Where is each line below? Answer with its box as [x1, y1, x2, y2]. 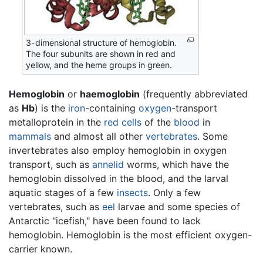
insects [117, 186, 148, 198]
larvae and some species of [115, 200, 240, 213]
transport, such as [9, 158, 92, 170]
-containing [85, 102, 139, 114]
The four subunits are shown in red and [26, 49, 176, 59]
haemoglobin [80, 87, 140, 100]
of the [141, 116, 174, 128]
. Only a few [148, 186, 201, 198]
